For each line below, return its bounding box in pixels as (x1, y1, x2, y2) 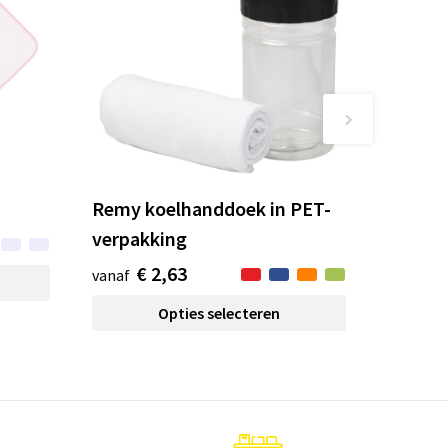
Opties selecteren (157, 302, 280, 323)
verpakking (92, 225, 188, 251)
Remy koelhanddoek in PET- (92, 195, 332, 221)
